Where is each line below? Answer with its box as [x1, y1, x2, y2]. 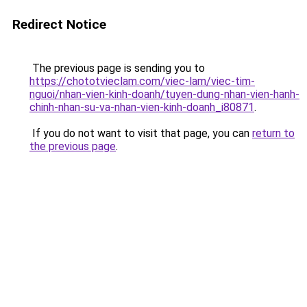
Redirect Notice [12, 16, 106, 32]
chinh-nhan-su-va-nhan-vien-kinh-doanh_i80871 [29, 101, 254, 114]
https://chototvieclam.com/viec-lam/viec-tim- [29, 75, 255, 88]
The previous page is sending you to [29, 62, 205, 75]
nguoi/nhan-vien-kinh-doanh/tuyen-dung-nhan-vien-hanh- [29, 88, 299, 101]
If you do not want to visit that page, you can [29, 127, 252, 140]
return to [252, 127, 295, 140]
